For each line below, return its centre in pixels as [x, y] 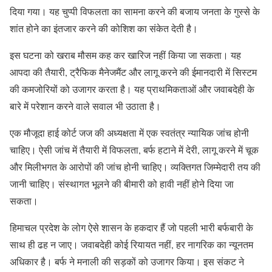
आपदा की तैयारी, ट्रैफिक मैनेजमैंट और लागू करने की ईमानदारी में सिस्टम [133, 72]
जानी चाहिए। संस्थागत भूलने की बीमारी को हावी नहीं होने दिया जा [122, 183]
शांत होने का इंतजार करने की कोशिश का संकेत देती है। [104, 28]
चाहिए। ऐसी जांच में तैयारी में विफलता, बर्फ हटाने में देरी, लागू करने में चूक [134, 149]
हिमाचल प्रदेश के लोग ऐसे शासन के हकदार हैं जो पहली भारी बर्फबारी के [131, 227]
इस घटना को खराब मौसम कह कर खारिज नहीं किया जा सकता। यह [125, 55]
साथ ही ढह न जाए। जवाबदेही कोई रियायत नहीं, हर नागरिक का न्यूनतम [131, 244]
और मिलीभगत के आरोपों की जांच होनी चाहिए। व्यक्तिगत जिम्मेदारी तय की [135, 166]
